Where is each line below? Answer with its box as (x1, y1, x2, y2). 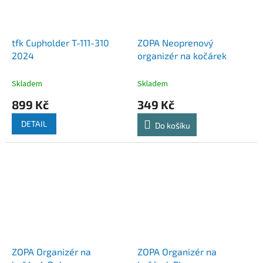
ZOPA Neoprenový (137, 37, 213, 49)
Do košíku (155, 120, 190, 131)
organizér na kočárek (137, 50, 227, 62)
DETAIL (21, 119, 47, 129)
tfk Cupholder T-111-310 (12, 37, 110, 49)
